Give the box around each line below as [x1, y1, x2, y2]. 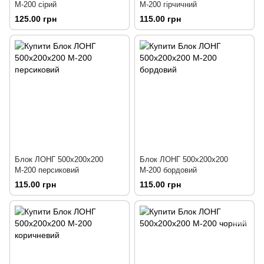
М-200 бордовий [140, 166, 197, 175]
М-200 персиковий [15, 166, 79, 175]
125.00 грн [15, 14, 57, 24]
